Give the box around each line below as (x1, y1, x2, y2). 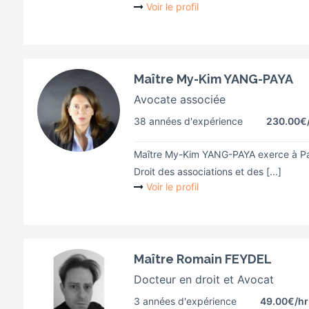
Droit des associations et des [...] (134, 166, 281, 177)
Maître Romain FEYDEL (134, 252, 272, 266)
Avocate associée (134, 92, 226, 106)
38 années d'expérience (134, 115, 243, 127)
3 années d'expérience (134, 295, 237, 307)
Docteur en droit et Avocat (134, 272, 274, 286)
